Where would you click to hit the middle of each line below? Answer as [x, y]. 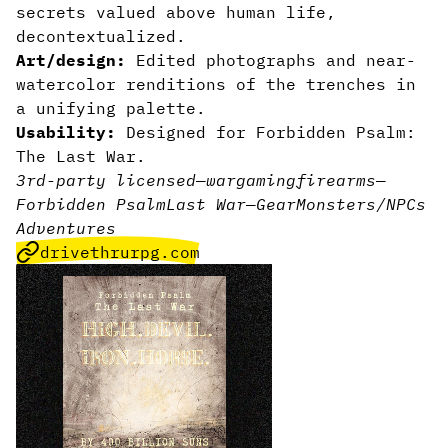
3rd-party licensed [106, 180]
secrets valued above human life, [176, 12]
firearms [336, 180]
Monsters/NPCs [361, 204]
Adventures [66, 228]
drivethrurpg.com [120, 252]
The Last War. [86, 156]
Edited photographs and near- [276, 60]
